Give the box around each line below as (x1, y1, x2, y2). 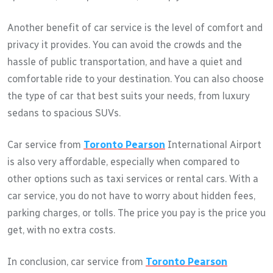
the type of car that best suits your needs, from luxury (7, 90, 250, 102)
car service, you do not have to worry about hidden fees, (7, 190, 255, 202)
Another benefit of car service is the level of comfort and (7, 21, 263, 34)
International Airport (165, 138, 261, 151)
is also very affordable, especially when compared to (7, 155, 239, 168)
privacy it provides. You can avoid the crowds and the (7, 38, 242, 51)
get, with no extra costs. (7, 224, 115, 236)
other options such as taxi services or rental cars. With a (7, 172, 258, 185)
